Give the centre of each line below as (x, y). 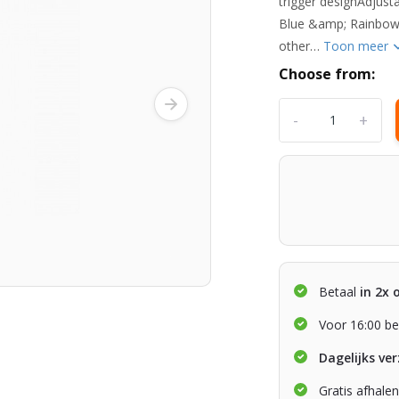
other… (301, 45)
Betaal (338, 291)
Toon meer (358, 45)
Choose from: (327, 73)
